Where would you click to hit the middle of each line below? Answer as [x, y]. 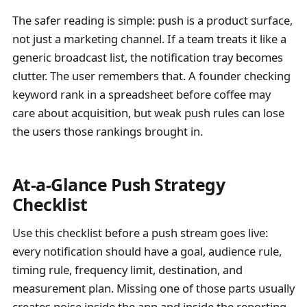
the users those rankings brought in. [107, 132]
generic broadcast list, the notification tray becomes [147, 58]
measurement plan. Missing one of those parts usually [153, 288]
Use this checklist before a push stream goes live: [140, 233]
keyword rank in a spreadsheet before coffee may [141, 95]
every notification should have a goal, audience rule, [147, 251]
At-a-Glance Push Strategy [119, 184]
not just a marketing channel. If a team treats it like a [149, 39]
